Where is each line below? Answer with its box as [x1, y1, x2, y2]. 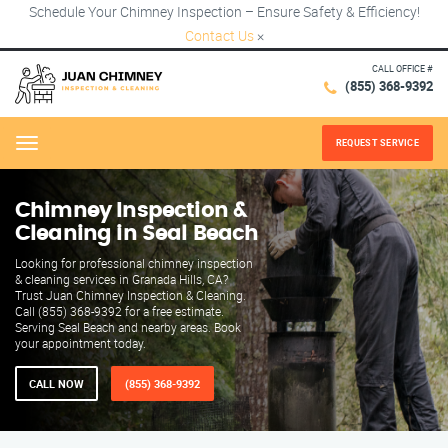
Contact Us [184, 26, 254, 45]
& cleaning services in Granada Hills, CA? [15, 271, 228, 287]
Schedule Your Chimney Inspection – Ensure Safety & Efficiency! [28, 2, 420, 21]
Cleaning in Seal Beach [15, 223, 259, 244]
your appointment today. [15, 335, 146, 351]
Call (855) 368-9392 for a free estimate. [15, 303, 224, 319]
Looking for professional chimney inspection [15, 255, 253, 271]
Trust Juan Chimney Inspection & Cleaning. [15, 287, 246, 303]
